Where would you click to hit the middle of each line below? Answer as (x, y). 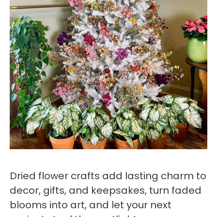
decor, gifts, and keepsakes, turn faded (106, 190)
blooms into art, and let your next (91, 205)
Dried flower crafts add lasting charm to (108, 176)
